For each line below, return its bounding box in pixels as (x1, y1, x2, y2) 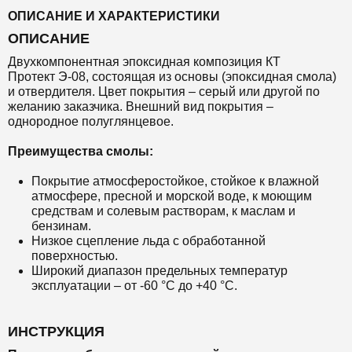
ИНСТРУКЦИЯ (8, 324, 104, 339)
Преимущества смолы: (8, 145, 153, 158)
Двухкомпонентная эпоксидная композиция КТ (8, 55, 280, 68)
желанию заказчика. (8, 100, 126, 113)
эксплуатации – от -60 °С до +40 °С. (31, 279, 237, 292)
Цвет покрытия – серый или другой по (98, 85, 320, 98)
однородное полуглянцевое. (8, 115, 174, 128)
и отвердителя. (8, 85, 98, 98)
